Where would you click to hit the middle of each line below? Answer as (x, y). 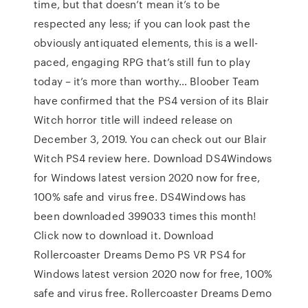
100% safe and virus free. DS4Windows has (140, 197)
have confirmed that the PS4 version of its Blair (152, 100)
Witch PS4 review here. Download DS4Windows (153, 158)
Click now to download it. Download (124, 235)
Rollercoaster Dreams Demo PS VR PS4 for (140, 254)
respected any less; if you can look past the (142, 23)
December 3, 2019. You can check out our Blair (150, 139)
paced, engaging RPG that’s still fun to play (142, 62)
